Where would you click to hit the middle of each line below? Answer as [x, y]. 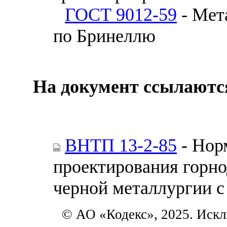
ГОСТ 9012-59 [121, 14]
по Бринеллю [104, 36]
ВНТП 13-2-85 [121, 145]
